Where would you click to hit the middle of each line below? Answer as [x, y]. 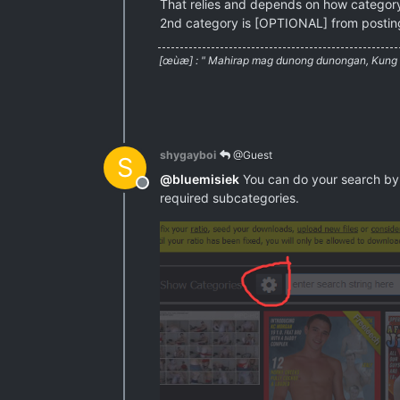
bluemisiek [206, 179]
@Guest [251, 155]
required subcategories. [229, 198]
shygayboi [188, 155]
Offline [163, 192]
